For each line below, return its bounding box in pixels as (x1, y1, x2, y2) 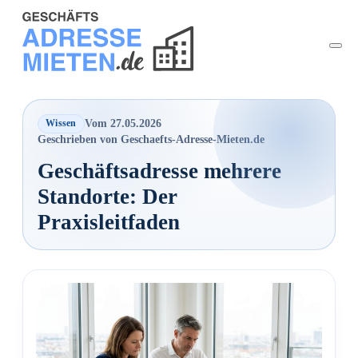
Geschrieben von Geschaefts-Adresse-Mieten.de (37, 133, 265, 146)
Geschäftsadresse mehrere (37, 159, 281, 184)
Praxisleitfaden (37, 210, 180, 235)
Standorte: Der (37, 185, 177, 209)
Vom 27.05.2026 (85, 117, 162, 129)
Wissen (46, 117, 77, 129)
